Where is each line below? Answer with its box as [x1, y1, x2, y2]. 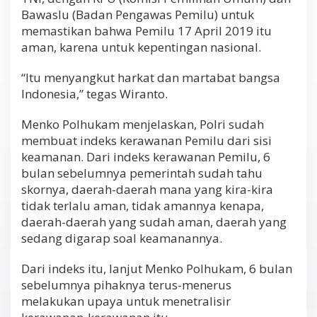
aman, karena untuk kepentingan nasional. [21, 38, 261, 55]
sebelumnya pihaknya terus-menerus [21, 276, 231, 293]
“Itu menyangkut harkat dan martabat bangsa [21, 69, 280, 86]
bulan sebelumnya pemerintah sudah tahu [21, 164, 263, 181]
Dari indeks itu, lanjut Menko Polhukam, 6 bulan [21, 260, 292, 277]
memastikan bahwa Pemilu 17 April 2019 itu [21, 22, 272, 39]
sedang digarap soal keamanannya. [21, 229, 222, 246]
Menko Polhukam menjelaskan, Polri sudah [21, 115, 264, 132]
